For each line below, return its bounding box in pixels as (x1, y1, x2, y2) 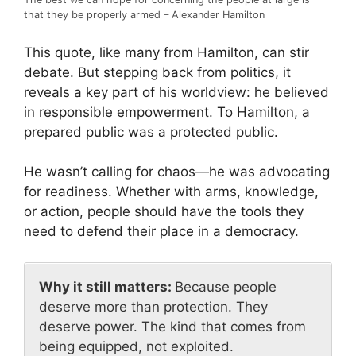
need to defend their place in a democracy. (24, 223, 299, 240)
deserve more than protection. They (39, 298, 268, 315)
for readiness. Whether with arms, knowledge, (24, 184, 319, 200)
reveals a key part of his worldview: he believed (24, 83, 329, 100)
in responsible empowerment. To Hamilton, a (24, 103, 310, 120)
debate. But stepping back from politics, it (24, 64, 291, 80)
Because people (175, 278, 277, 295)
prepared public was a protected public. (24, 123, 278, 140)
